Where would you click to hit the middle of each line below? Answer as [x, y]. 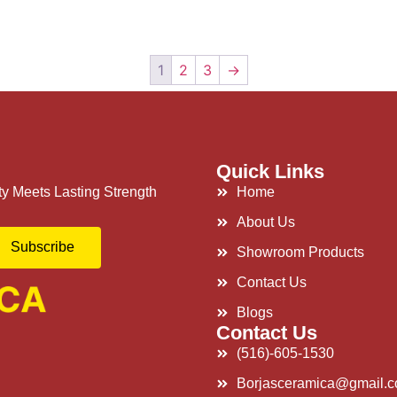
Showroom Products [300, 252]
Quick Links [271, 171]
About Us [265, 222]
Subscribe [43, 247]
